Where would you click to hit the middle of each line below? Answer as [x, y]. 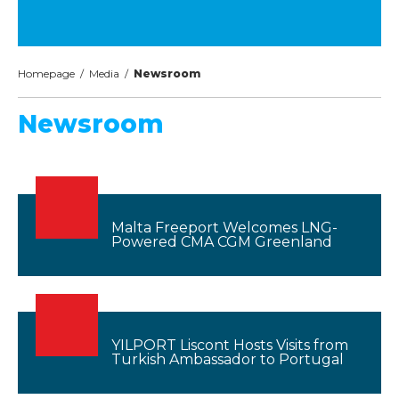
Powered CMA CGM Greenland [222, 242]
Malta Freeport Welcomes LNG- [224, 228]
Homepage [46, 73]
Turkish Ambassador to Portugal [228, 359]
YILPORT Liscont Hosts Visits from [230, 345]
